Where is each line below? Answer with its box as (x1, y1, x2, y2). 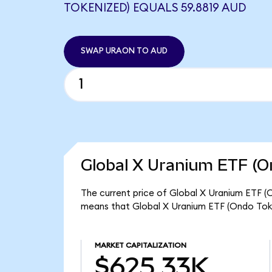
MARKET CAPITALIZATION (94, 242, 186, 250)
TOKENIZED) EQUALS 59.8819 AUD (63, 2, 246, 14)
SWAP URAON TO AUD (80, 47, 168, 56)
